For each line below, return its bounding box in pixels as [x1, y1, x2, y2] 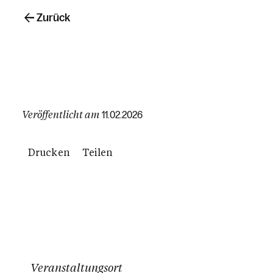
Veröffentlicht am [22, 108, 99, 121]
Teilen [82, 146, 113, 159]
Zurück [37, 12, 70, 24]
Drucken [28, 146, 70, 159]
